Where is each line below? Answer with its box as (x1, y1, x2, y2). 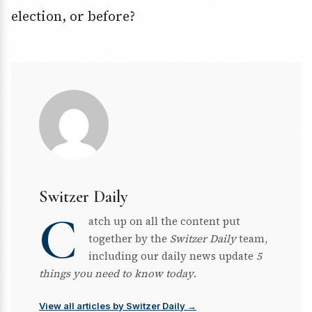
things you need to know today (39, 265, 194, 281)
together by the (88, 231, 170, 246)
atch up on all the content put (88, 213, 240, 228)
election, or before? (11, 6, 135, 25)
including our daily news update (88, 248, 256, 263)
